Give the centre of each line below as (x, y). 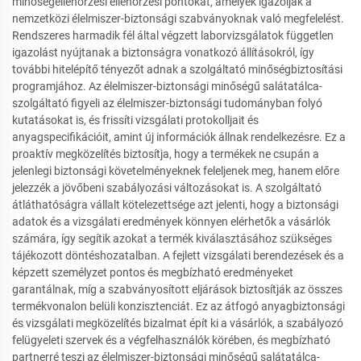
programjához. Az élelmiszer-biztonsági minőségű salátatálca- (167, 87)
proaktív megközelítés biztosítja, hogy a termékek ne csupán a (166, 154)
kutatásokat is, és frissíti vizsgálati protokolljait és (135, 120)
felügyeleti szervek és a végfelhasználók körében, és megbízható (171, 340)
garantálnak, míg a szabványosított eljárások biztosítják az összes (177, 290)
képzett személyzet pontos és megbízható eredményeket (153, 273)
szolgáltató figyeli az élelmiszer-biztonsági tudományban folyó (167, 104)
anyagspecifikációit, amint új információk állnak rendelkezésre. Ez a (179, 137)
